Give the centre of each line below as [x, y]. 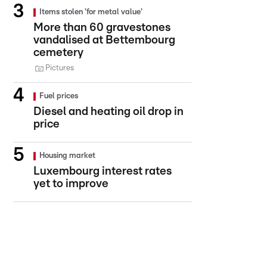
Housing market [67, 156]
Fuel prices [59, 96]
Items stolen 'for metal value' [91, 12]
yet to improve [71, 184]
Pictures [60, 68]
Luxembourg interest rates [103, 171]
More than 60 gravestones [102, 28]
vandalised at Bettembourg [104, 40]
